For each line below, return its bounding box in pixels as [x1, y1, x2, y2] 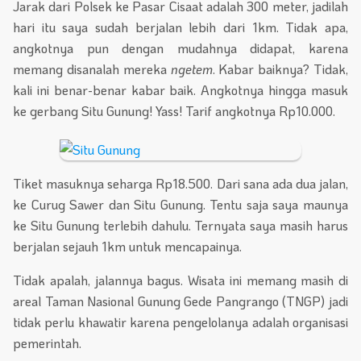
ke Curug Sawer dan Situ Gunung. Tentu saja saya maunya [13, 196, 348, 214]
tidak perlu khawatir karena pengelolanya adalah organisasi [13, 313, 348, 331]
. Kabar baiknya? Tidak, [212, 60, 348, 77]
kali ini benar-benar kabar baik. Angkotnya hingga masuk [13, 81, 348, 98]
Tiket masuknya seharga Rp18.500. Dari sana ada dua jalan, [13, 175, 348, 193]
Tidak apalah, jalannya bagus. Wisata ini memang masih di [13, 272, 348, 289]
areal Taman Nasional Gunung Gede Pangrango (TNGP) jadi [13, 293, 348, 310]
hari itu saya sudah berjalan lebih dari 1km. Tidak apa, [13, 18, 348, 35]
